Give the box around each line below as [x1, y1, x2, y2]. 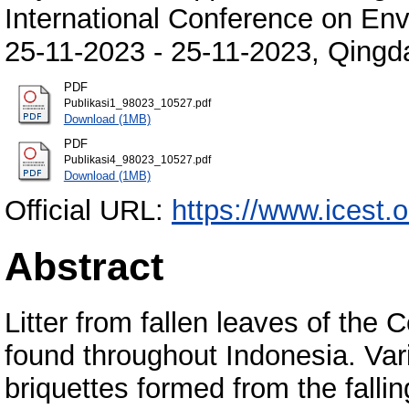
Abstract [5, 245, 163, 289]
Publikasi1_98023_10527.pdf [63, 97, 211, 109]
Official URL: [5, 194, 172, 227]
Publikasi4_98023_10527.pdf [63, 154, 211, 166]
